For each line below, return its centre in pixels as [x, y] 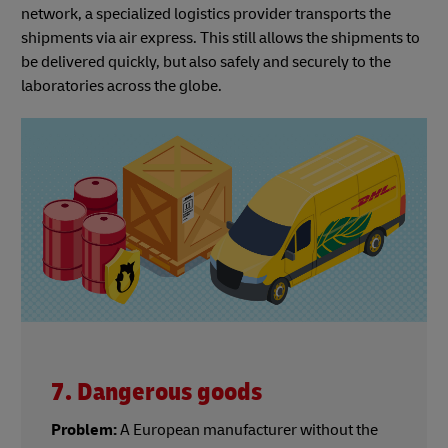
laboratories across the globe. [123, 86]
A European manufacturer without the [247, 429]
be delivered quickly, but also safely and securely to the [206, 62]
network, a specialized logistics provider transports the [206, 14]
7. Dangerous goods [156, 392]
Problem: [84, 429]
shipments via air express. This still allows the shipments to [220, 38]
